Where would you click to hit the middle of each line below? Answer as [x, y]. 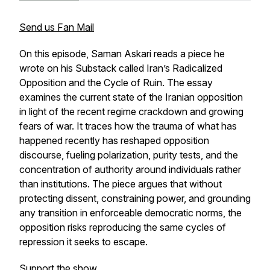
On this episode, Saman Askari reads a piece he [122, 54]
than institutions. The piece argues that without [121, 184]
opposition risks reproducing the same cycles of [123, 227]
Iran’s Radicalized [184, 68]
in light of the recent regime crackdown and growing [131, 111]
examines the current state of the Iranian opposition [131, 97]
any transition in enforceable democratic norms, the [130, 213]
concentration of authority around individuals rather [130, 169]
